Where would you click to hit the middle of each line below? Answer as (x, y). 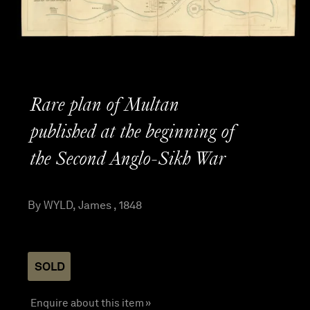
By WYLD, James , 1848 (85, 206)
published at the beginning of (133, 133)
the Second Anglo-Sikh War (128, 159)
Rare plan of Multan (105, 106)
